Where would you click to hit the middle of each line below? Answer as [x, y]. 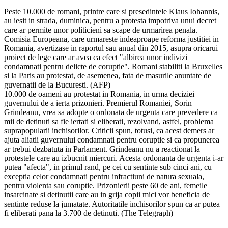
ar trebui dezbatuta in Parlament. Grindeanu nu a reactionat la [102, 149]
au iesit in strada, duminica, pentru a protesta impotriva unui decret [110, 20]
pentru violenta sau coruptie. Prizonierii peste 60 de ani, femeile [106, 185]
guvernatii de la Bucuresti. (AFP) [57, 84]
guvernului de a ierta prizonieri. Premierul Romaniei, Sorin [98, 103]
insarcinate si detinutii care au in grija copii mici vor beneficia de [107, 194]
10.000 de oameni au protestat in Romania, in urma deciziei [99, 94]
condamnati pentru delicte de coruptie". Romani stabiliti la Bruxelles [113, 66]
